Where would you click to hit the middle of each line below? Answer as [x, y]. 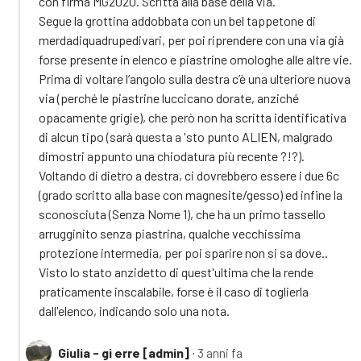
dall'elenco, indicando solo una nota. [134, 310]
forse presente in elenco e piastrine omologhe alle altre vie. [195, 59]
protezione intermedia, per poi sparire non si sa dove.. [183, 252]
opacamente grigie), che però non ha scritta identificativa [193, 117]
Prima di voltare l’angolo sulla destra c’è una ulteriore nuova [195, 78]
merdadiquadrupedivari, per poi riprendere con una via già [191, 39]
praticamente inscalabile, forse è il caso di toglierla [174, 291]
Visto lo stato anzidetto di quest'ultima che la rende [176, 272]
